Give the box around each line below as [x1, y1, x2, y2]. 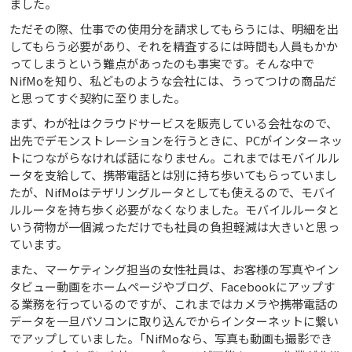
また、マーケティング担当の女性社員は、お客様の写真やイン [9, 261, 339, 278]
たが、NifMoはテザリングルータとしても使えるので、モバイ [9, 184, 336, 201]
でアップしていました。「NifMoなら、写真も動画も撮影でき [9, 330, 332, 347]
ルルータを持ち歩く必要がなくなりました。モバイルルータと [9, 201, 339, 218]
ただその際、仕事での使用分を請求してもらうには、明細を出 [9, 20, 339, 38]
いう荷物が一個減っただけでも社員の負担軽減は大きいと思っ [9, 218, 339, 236]
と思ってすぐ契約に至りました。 [9, 90, 185, 107]
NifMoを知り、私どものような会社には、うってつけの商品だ [9, 72, 336, 90]
